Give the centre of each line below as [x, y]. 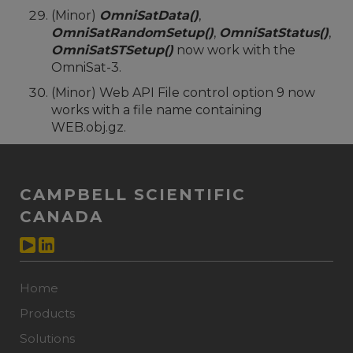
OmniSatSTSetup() [112, 50]
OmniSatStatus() [274, 33]
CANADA [61, 217]
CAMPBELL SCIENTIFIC [133, 195]
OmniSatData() [149, 15]
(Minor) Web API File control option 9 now [183, 93]
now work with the [234, 50]
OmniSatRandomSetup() [132, 33]
